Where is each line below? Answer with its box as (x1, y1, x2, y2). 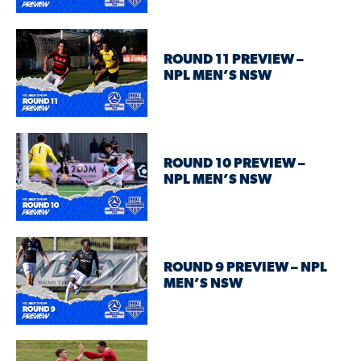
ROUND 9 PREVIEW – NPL (164, 261, 328, 276)
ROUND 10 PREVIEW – (164, 157, 306, 172)
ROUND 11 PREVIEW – (164, 53, 305, 68)
